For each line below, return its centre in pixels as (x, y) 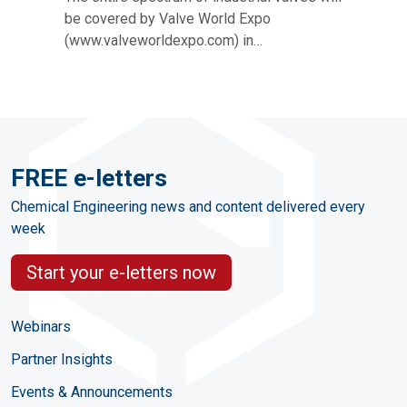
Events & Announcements (92, 392)
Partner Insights (62, 359)
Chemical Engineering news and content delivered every (188, 207)
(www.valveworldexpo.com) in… (164, 40)
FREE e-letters (89, 178)
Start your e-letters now (121, 273)
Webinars (41, 327)
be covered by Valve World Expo (168, 19)
